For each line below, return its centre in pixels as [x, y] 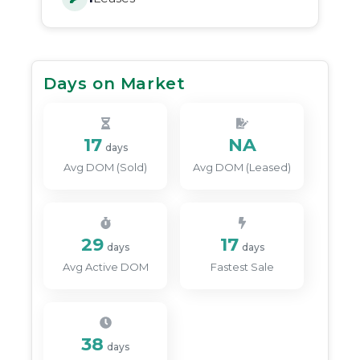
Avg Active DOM [105, 266]
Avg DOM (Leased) [242, 167]
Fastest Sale [242, 266]
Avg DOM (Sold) [105, 167]
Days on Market [115, 83]
